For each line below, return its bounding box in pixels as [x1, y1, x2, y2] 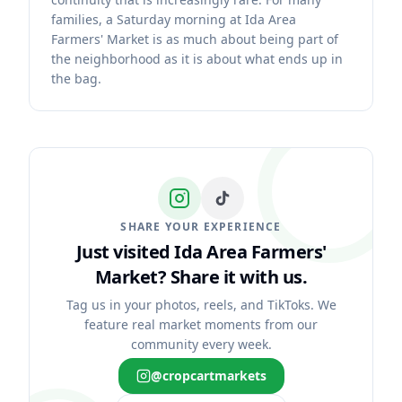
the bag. [51, 70, 101, 87]
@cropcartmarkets [150, 367, 267, 384]
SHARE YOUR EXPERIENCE [120, 219, 282, 234]
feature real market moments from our [84, 316, 318, 333]
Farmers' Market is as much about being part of [51, 31, 338, 48]
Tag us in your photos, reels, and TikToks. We [66, 296, 336, 313]
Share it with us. [166, 265, 308, 289]
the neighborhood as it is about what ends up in [51, 50, 343, 67]
